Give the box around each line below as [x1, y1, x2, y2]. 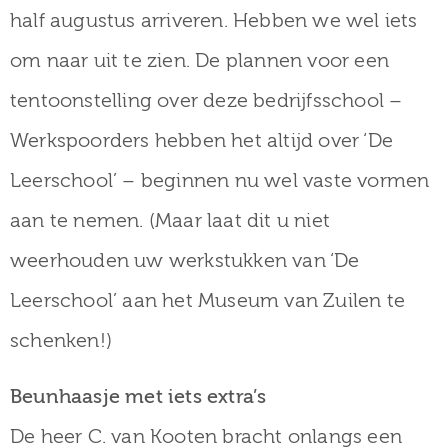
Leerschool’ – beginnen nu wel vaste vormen [10, 168, 430, 192]
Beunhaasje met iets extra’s [10, 384, 267, 408]
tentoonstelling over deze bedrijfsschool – [10, 88, 403, 112]
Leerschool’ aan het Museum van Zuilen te [10, 288, 406, 312]
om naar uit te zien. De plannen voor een [10, 48, 390, 72]
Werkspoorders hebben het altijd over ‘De [10, 128, 394, 152]
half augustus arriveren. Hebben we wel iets [10, 8, 418, 32]
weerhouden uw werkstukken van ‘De [10, 248, 360, 272]
